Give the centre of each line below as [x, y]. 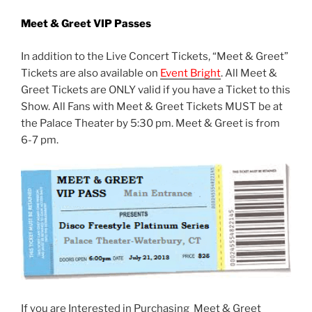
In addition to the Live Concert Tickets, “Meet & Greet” [155, 56]
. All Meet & [249, 73]
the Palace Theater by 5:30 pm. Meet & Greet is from [150, 123]
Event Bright [190, 73]
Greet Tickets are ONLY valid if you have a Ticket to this [156, 89]
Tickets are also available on [91, 73]
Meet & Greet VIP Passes [86, 24]
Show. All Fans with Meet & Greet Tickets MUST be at [152, 106]
